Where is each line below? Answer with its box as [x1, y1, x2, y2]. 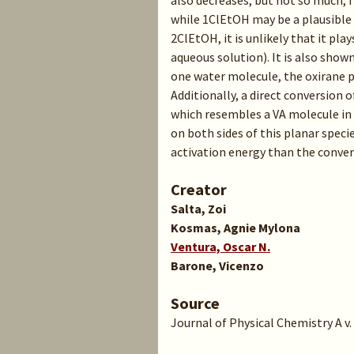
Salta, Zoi [171, 201, 226, 217]
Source [171, 293, 220, 313]
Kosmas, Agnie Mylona [171, 220, 300, 235]
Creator [171, 179, 227, 199]
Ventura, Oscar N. [171, 239, 270, 254]
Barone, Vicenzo [171, 258, 264, 273]
